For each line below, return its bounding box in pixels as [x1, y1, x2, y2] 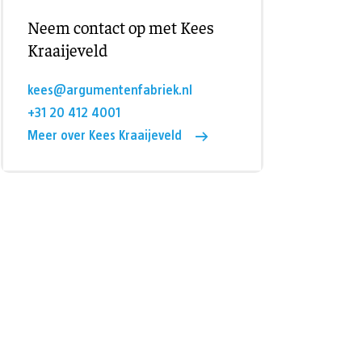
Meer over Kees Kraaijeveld [27, 128, 182, 142]
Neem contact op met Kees [27, 16, 214, 38]
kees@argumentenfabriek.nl [27, 83, 192, 97]
